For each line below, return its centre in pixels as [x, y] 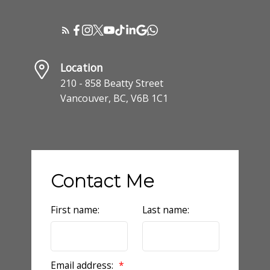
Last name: [166, 209]
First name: [75, 209]
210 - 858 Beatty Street [111, 83]
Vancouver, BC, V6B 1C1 [114, 98]
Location [81, 67]
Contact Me [102, 181]
